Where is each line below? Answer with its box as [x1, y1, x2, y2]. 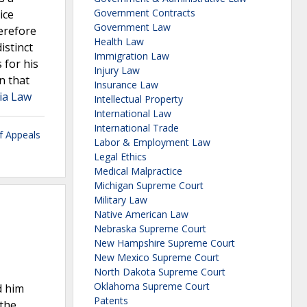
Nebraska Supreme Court [94, 222, 206, 236]
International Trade [94, 121, 179, 135]
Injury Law [94, 64, 140, 77]
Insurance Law [94, 78, 158, 92]
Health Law [94, 35, 144, 49]
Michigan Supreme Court [94, 179, 204, 193]
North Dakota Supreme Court [94, 265, 225, 279]
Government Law [94, 21, 171, 34]
